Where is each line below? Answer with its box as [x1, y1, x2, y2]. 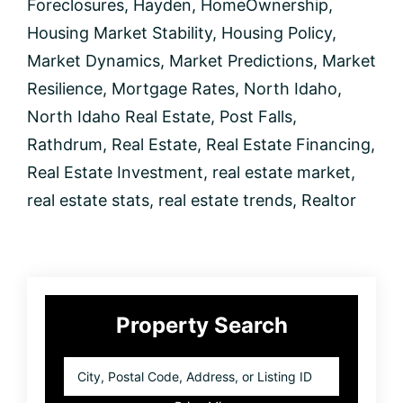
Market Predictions [169, 50, 313, 70]
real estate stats [27, 190, 149, 210]
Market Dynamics [27, 50, 160, 70]
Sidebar [26, 313, 150, 354]
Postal [63, 376, 99, 392]
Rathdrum [27, 134, 103, 154]
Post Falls [219, 106, 292, 126]
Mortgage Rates [112, 78, 235, 98]
